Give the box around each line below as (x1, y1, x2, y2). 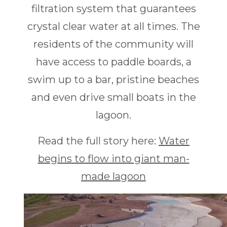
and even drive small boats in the (31, 91, 196, 104)
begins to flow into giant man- (37, 153, 190, 165)
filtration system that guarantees (31, 3, 196, 15)
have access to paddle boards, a (35, 56, 192, 68)
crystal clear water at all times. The (27, 20, 200, 33)
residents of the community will (33, 38, 194, 51)
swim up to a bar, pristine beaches (28, 73, 199, 86)
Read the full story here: (37, 135, 159, 147)
